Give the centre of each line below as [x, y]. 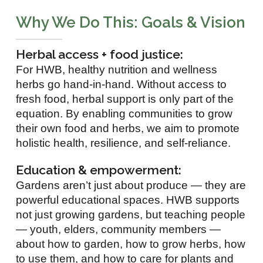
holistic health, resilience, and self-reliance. [124, 143]
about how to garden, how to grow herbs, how [131, 244]
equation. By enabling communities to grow [124, 113]
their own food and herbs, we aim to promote [128, 128]
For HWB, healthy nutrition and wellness [117, 69]
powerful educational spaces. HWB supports [128, 200]
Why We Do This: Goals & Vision [131, 22]
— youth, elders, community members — [119, 229]
